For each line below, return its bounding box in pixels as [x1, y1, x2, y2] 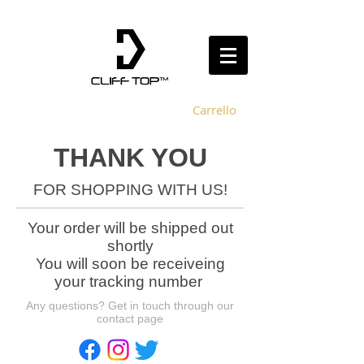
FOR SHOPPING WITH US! [32, 181, 227, 198]
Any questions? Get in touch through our [26, 299, 234, 312]
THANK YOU [53, 143, 207, 172]
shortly [106, 237, 154, 254]
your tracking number [54, 273, 206, 290]
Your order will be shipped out [27, 219, 233, 236]
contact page [97, 312, 163, 325]
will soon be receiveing [62, 255, 225, 272]
